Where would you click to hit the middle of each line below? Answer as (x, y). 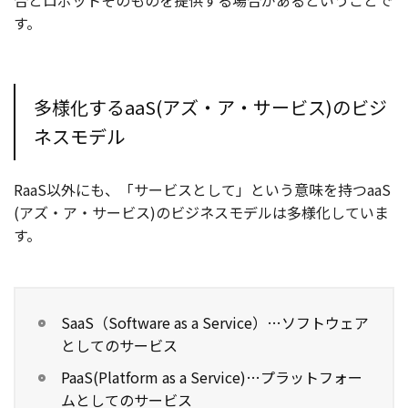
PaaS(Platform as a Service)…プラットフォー (212, 377)
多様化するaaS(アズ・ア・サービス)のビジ (210, 107)
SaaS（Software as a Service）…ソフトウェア (215, 323)
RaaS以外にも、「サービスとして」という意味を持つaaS (202, 190)
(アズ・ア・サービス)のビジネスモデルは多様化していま (201, 213)
